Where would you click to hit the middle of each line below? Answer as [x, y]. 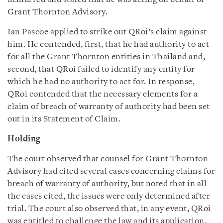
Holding [24, 139]
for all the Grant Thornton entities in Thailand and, [106, 57]
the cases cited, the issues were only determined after [109, 196]
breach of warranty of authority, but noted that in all [107, 184]
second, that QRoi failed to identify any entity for [101, 69]
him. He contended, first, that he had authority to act [108, 45]
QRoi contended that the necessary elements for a [103, 94]
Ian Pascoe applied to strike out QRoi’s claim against [107, 32]
